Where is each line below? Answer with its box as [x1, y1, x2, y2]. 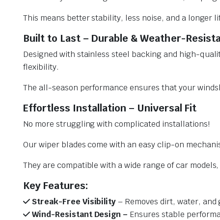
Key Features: [23, 179, 88, 192]
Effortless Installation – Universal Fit [23, 102, 196, 115]
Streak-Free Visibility [29, 196, 116, 207]
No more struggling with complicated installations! [23, 119, 210, 130]
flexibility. [23, 62, 59, 73]
